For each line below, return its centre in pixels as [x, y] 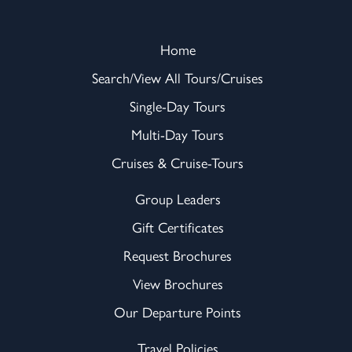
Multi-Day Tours [178, 134]
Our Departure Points [178, 311]
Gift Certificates [178, 226]
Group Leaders [178, 198]
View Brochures [178, 283]
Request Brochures [178, 255]
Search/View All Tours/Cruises [178, 77]
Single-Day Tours [178, 105]
